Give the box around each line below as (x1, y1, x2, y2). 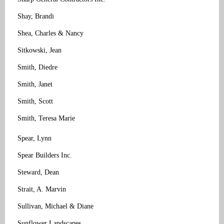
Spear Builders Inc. (17, 151, 72, 159)
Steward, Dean (17, 168, 59, 176)
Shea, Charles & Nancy (17, 29, 83, 37)
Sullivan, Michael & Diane (17, 202, 93, 210)
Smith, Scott (17, 97, 53, 105)
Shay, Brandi (17, 12, 54, 20)
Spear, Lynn (17, 134, 51, 142)
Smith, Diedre (17, 63, 57, 71)
